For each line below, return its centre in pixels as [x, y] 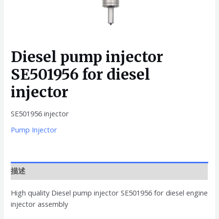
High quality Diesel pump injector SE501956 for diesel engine [109, 192]
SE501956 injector [40, 113]
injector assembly [40, 204]
